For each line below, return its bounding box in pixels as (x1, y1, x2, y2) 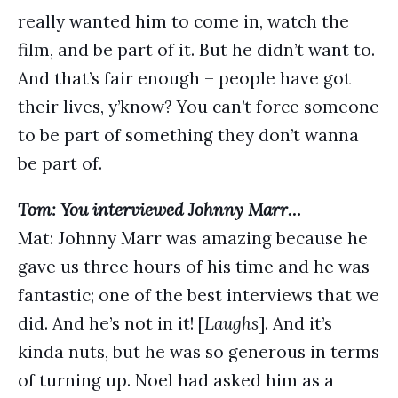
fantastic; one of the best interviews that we (18, 284, 379, 306)
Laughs (204, 313, 259, 334)
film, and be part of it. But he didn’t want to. (18, 39, 375, 60)
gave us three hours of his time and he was (18, 256, 370, 277)
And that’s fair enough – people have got (18, 68, 351, 89)
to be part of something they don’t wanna (18, 124, 359, 146)
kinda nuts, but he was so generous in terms (18, 341, 379, 362)
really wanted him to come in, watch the (18, 11, 349, 32)
